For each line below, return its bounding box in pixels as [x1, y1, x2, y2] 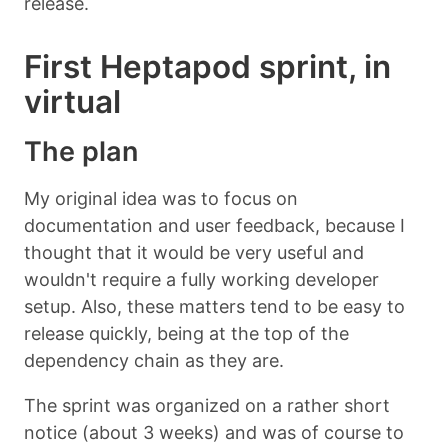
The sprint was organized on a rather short [24, 394, 390, 416]
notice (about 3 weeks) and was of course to [24, 421, 404, 443]
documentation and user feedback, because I [24, 214, 405, 236]
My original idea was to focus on [24, 187, 298, 209]
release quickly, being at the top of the [24, 322, 349, 344]
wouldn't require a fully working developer [24, 268, 379, 290]
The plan [24, 134, 138, 168]
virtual [24, 81, 121, 121]
